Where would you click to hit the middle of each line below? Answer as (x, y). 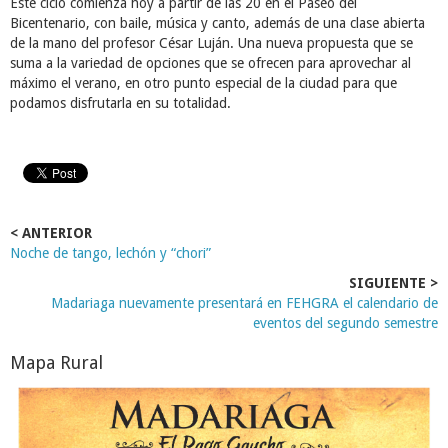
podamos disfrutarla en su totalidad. (120, 103)
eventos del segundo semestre (345, 323)
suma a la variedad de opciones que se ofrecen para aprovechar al (210, 63)
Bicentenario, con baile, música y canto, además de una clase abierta (217, 23)
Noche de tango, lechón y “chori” (110, 253)
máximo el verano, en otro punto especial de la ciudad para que (203, 83)
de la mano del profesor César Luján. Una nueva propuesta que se (211, 43)
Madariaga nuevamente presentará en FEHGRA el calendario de (244, 303)
